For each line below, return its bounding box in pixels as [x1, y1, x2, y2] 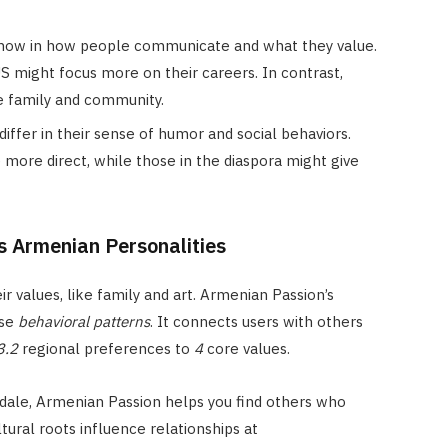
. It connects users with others [149, 312, 363, 332]
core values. [202, 339, 290, 359]
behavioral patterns [17, 312, 150, 332]
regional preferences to [17, 339, 194, 359]
